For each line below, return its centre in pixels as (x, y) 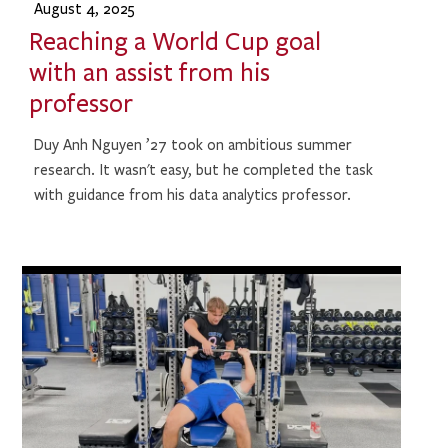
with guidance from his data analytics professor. (193, 194)
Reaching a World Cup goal (174, 41)
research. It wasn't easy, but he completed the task (204, 169)
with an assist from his (149, 72)
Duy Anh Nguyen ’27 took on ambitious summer (193, 144)
